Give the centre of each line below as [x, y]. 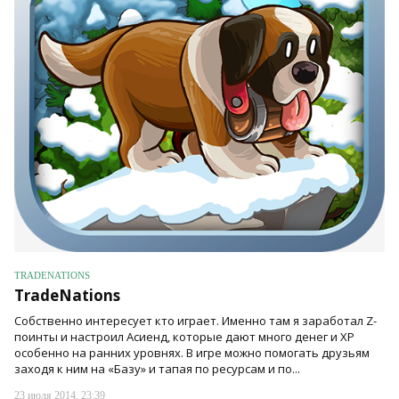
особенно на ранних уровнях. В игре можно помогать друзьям [192, 353]
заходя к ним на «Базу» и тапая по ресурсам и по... [157, 369]
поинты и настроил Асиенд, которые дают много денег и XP [184, 337]
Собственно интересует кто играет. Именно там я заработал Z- [195, 321]
